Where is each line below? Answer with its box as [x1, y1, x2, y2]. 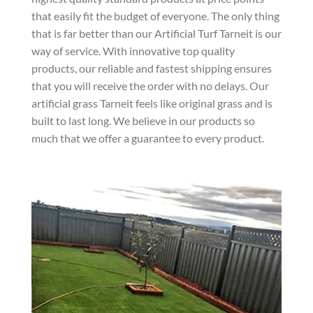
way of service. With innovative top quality [31, 43, 235, 57]
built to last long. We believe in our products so [31, 113, 255, 127]
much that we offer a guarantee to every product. [31, 131, 264, 145]
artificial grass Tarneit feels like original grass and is [31, 96, 272, 110]
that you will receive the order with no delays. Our [31, 78, 269, 92]
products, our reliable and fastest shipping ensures [31, 61, 272, 75]
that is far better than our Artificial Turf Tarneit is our [31, 26, 282, 40]
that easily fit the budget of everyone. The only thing [31, 8, 279, 22]
